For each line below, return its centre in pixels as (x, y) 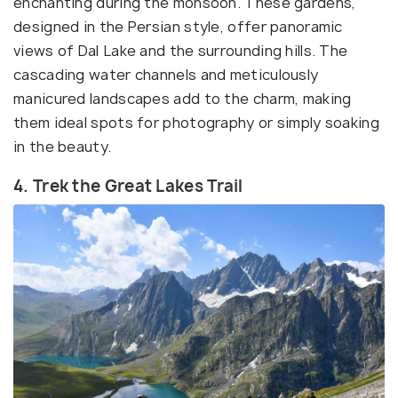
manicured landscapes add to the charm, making (183, 99)
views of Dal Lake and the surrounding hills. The (181, 51)
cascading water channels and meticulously (166, 75)
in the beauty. (64, 147)
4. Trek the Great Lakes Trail (128, 186)
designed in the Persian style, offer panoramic (178, 27)
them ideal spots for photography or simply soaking (196, 123)
